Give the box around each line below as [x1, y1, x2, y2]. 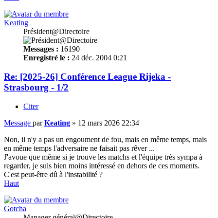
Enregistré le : [23, 54, 70, 62]
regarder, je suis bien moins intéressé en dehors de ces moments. [4, 161, 200, 170]
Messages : [23, 45, 58, 54]
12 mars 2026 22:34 [78, 118, 139, 127]
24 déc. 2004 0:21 [70, 54, 127, 62]
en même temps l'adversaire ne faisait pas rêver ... [4, 144, 155, 152]
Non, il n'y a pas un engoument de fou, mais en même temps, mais [4, 135, 207, 144]
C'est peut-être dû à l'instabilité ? [4, 170, 103, 179]
